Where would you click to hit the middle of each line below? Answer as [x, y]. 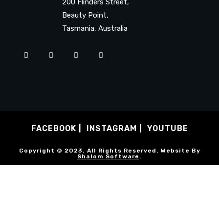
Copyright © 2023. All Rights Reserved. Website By [109, 150]
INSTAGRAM [111, 128]
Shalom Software [108, 156]
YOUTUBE [167, 128]
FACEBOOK [54, 128]
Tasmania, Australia [77, 28]
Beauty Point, [68, 15]
